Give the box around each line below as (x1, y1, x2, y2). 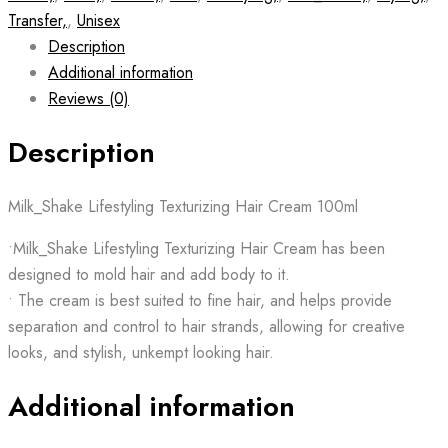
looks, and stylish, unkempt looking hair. (8, 341, 274, 364)
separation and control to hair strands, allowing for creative (8, 315, 405, 338)
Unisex (77, 8, 120, 32)
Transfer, (8, 8, 67, 32)
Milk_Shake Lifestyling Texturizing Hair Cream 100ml (8, 195, 358, 218)
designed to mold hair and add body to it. (8, 263, 290, 286)
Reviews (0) (48, 86, 129, 110)
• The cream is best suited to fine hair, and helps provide (8, 289, 392, 312)
